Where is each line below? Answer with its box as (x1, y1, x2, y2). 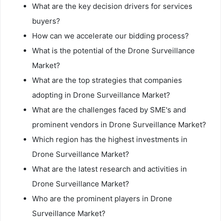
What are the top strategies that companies (32, 75, 182, 85)
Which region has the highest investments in (32, 134, 187, 144)
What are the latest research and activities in (32, 164, 187, 174)
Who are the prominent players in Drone (32, 193, 172, 203)
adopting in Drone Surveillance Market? (32, 90, 170, 100)
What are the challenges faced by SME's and (32, 105, 186, 114)
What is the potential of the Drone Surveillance (32, 45, 195, 55)
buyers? (32, 16, 60, 26)
